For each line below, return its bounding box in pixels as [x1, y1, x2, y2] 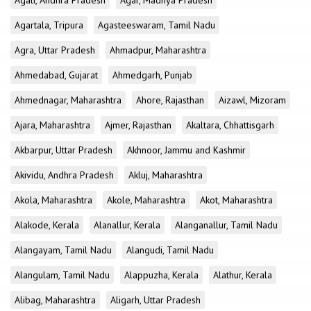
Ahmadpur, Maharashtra [110, 44, 206, 56]
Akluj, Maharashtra [128, 169, 203, 181]
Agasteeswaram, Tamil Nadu [98, 19, 215, 31]
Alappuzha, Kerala [124, 269, 199, 281]
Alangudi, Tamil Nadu [126, 244, 214, 256]
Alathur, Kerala [213, 269, 272, 281]
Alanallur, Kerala [94, 219, 160, 231]
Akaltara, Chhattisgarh [186, 119, 274, 131]
